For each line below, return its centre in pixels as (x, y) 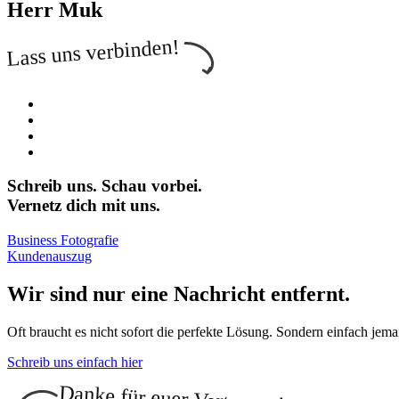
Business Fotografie (63, 240)
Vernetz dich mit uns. (84, 206)
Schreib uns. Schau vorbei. (105, 186)
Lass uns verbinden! (93, 52)
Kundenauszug (49, 256)
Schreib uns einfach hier (75, 362)
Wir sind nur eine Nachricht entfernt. (179, 294)
